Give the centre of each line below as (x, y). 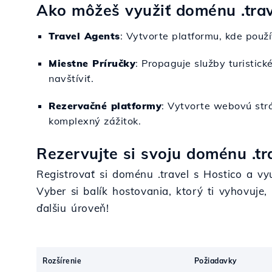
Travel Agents (84, 36)
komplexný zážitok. (95, 121)
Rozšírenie (62, 261)
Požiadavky (216, 261)
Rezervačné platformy (105, 106)
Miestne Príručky (92, 63)
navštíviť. (71, 78)
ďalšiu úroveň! (73, 208)
